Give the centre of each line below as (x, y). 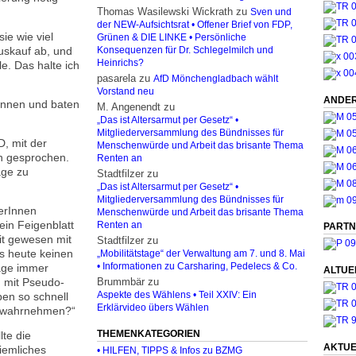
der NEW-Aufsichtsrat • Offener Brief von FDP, (195, 25)
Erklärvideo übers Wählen (153, 308)
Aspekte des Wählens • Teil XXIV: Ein (177, 295)
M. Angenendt (129, 107)
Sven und (271, 12)
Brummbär (121, 282)
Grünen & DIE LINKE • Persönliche (172, 37)
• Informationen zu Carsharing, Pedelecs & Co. (197, 266)
